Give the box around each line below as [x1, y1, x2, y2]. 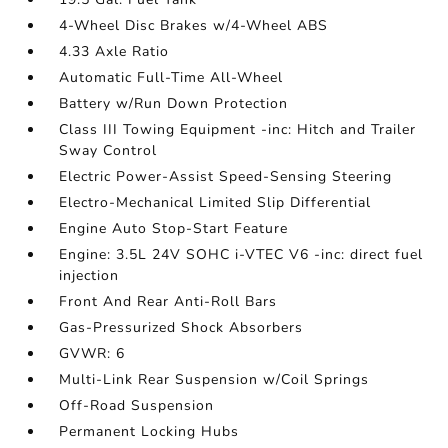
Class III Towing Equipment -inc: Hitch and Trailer [59, 120, 417, 139]
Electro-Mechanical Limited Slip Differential [59, 193, 372, 212]
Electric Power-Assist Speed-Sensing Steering [59, 167, 393, 186]
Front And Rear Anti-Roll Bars [59, 292, 278, 311]
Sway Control [59, 141, 158, 160]
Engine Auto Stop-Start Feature [59, 219, 289, 238]
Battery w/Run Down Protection [59, 94, 289, 113]
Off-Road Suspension [59, 396, 215, 415]
